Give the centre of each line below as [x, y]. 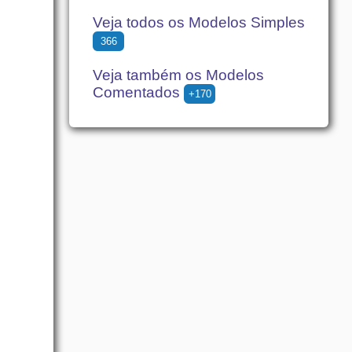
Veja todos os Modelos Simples [199, 22]
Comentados [138, 92]
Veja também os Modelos [178, 75]
